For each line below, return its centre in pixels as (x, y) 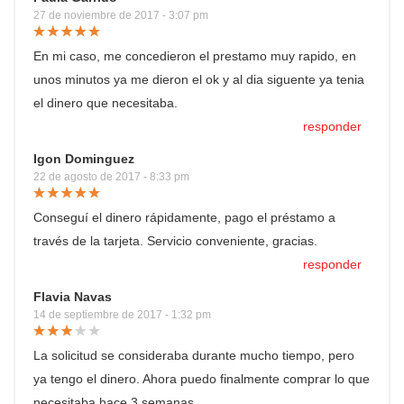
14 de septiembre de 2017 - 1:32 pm (122, 315)
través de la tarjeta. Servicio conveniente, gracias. (175, 241)
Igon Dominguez (84, 159)
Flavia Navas (73, 297)
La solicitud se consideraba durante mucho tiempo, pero (194, 355)
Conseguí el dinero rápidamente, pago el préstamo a (184, 217)
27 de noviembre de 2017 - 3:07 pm (121, 15)
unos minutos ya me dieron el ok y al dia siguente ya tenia (199, 79)
